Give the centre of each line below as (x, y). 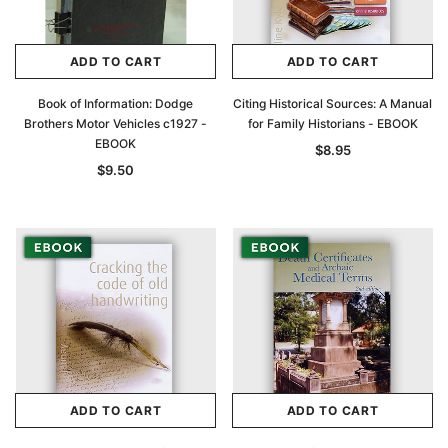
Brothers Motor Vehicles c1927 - (115, 123)
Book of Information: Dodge (115, 103)
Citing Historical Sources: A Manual (332, 103)
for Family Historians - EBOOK (332, 123)
